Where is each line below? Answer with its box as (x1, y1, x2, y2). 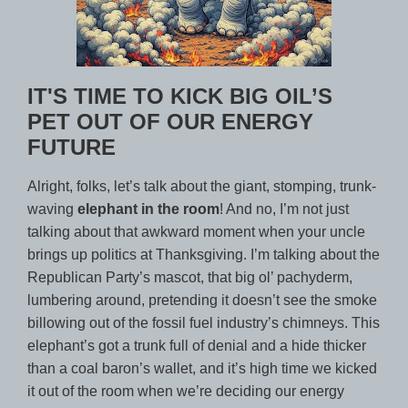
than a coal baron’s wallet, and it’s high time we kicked (27, 360, 377, 376)
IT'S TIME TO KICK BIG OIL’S (27, 83, 332, 108)
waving (27, 200, 77, 217)
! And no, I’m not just (219, 200, 349, 217)
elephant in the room (77, 200, 219, 217)
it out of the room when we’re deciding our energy (27, 382, 344, 399)
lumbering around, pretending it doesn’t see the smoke (27, 291, 377, 308)
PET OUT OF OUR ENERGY (27, 108, 313, 134)
